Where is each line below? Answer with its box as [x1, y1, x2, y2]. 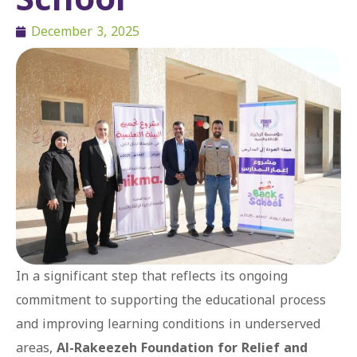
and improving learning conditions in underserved [16, 311, 320, 336]
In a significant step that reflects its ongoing [16, 263, 288, 288]
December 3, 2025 [31, 19, 139, 44]
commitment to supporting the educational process [16, 287, 326, 312]
